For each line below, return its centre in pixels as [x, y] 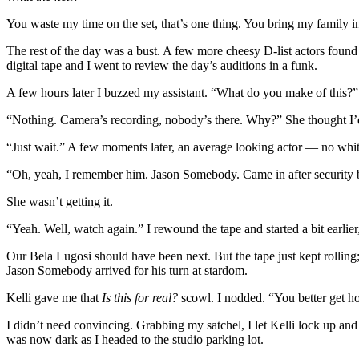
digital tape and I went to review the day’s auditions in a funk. [162, 65]
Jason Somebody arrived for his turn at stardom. [127, 270]
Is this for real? [141, 297]
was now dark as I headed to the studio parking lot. [135, 339]
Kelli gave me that [54, 297]
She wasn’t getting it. [60, 201]
